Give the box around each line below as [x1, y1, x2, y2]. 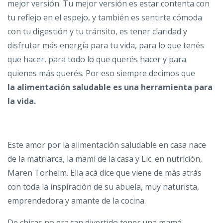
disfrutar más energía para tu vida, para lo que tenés [7, 39, 204, 51]
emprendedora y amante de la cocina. [7, 195, 146, 206]
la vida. [7, 95, 36, 107]
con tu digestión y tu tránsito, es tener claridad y [7, 25, 187, 37]
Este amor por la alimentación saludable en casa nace [7, 139, 206, 150]
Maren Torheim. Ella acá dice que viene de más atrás [7, 167, 202, 178]
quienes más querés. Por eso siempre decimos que [7, 67, 195, 79]
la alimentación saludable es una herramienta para [7, 81, 213, 93]
